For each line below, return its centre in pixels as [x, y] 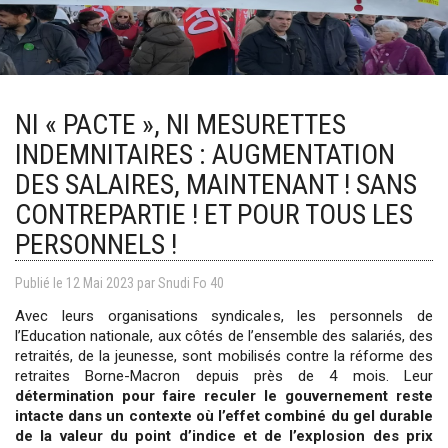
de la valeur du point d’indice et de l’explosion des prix [224, 435]
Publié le [40, 282]
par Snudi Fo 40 [180, 282]
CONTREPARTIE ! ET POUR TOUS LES [214, 214]
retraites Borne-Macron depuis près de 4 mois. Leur [224, 375]
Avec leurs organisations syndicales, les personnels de [224, 315]
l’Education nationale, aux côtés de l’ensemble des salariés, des [224, 335]
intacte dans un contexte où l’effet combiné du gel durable [224, 415]
